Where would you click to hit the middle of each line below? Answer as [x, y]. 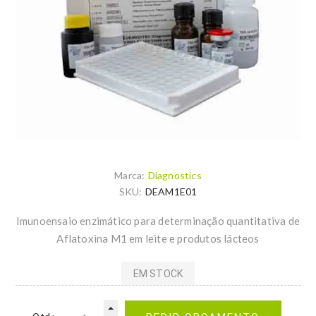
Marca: [130, 176]
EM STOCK [158, 273]
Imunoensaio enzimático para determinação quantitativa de [158, 221]
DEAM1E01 [171, 192]
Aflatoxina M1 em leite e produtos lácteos [158, 239]
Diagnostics [175, 176]
